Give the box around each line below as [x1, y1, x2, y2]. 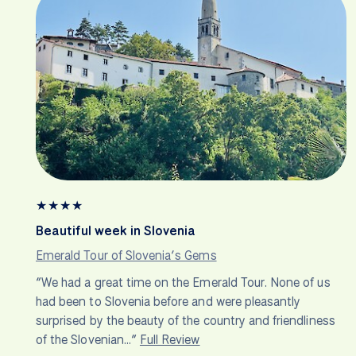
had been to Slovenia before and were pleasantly [36, 293, 301, 311]
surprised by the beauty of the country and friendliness [36, 312, 335, 330]
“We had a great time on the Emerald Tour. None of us [36, 274, 331, 292]
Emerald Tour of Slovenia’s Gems [36, 247, 217, 265]
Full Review [139, 331, 200, 349]
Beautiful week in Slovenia [36, 222, 195, 240]
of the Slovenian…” [36, 331, 140, 349]
